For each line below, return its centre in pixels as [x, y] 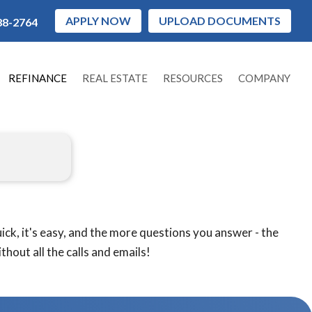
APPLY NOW [98, 21]
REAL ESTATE [115, 78]
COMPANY [265, 78]
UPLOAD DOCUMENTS [220, 21]
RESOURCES [193, 78]
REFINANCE [38, 78]
